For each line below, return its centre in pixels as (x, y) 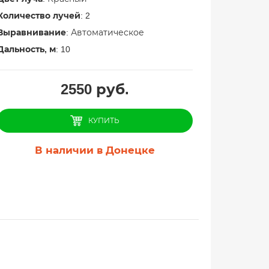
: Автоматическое (105, 32)
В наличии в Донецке (95, 150)
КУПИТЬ (104, 121)
